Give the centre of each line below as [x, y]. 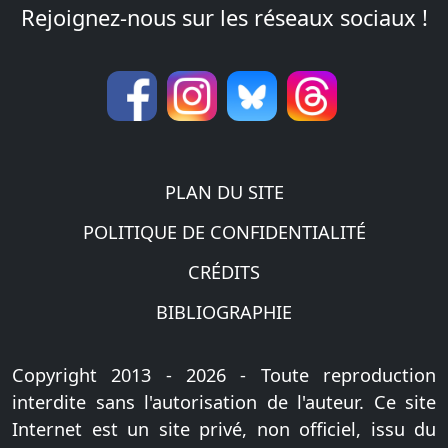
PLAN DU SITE [224, 191]
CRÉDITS [224, 271]
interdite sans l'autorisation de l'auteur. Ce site [224, 402]
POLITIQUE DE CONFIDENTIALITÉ [224, 231]
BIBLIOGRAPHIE [224, 311]
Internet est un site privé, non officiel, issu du [224, 429]
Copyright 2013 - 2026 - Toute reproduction [224, 375]
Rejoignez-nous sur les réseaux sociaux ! [224, 17]
